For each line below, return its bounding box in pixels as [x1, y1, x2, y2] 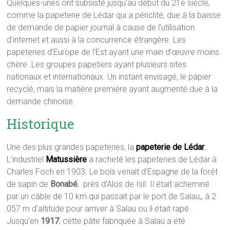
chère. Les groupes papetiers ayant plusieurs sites [7, 59, 187, 69]
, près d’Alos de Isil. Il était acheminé [78, 179, 210, 189]
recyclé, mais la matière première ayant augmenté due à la [7, 84, 218, 94]
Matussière [46, 154, 87, 164]
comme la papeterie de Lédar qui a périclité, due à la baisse [7, 10, 221, 20]
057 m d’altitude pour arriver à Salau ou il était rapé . [7, 203, 194, 214]
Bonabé [50, 179, 78, 189]
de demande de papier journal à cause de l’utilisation [7, 22, 195, 32]
